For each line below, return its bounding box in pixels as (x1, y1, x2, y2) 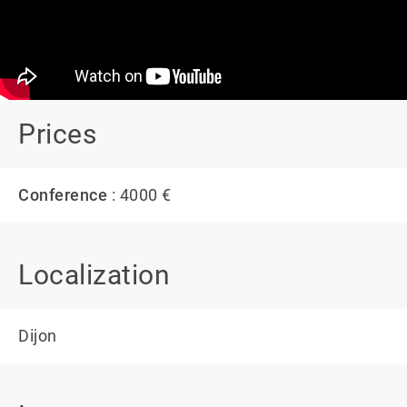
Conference (18, 185, 107, 204)
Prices (18, 118, 96, 150)
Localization (18, 259, 170, 291)
